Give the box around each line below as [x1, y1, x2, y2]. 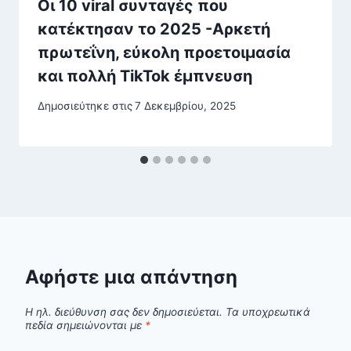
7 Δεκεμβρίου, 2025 [135, 100, 237, 113]
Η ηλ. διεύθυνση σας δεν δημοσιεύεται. [25, 305, 223, 318]
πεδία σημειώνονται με [25, 318, 145, 331]
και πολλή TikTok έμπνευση [38, 66, 252, 85]
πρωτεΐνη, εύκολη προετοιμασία [38, 42, 291, 62]
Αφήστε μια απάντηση [25, 266, 237, 289]
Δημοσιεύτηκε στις [38, 100, 132, 113]
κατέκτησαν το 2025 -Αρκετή [38, 19, 270, 38]
